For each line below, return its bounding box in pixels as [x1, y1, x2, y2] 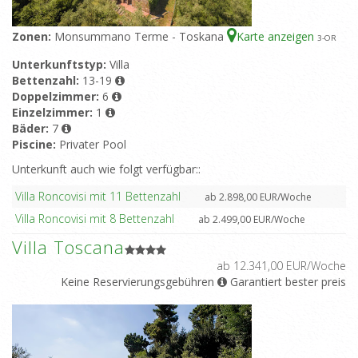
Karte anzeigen [237, 29, 317, 45]
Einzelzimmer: [12, 105, 96, 121]
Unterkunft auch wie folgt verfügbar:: [12, 161, 201, 177]
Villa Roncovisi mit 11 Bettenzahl [15, 189, 181, 205]
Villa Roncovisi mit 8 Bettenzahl [15, 211, 174, 227]
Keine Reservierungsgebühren [61, 274, 214, 290]
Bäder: [12, 121, 52, 137]
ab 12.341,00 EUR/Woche [217, 258, 346, 274]
